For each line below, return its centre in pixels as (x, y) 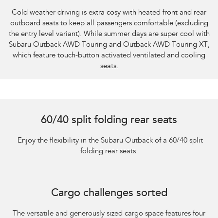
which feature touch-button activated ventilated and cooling (109, 55)
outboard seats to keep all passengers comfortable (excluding (109, 23)
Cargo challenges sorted (109, 193)
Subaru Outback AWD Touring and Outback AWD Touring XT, (109, 45)
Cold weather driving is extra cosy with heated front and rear (109, 13)
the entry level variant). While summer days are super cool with (109, 34)
